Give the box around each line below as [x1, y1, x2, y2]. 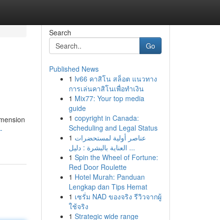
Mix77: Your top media [74, 93, 144, 103]
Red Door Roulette [68, 162, 127, 172]
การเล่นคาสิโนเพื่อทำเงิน [68, 83, 144, 93]
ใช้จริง [68, 201, 88, 211]
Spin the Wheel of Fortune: [74, 152, 158, 162]
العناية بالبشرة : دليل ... [127, 142, 135, 152]
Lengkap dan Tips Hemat [68, 182, 147, 192]
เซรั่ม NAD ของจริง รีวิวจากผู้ [74, 192, 162, 201]
